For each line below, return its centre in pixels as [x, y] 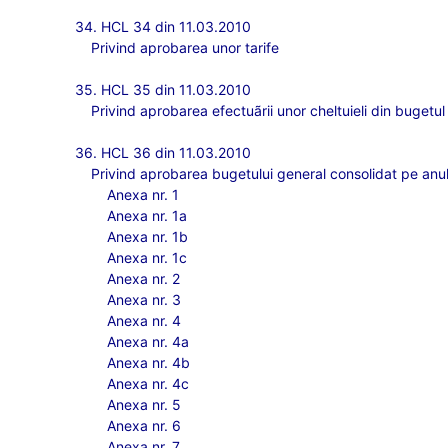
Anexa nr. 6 [144, 425]
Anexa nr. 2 [144, 278]
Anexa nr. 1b [148, 236]
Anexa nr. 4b [149, 362]
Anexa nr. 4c [148, 383]
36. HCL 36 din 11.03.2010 [163, 152]
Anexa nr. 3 [144, 299]
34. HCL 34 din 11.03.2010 [163, 26]
